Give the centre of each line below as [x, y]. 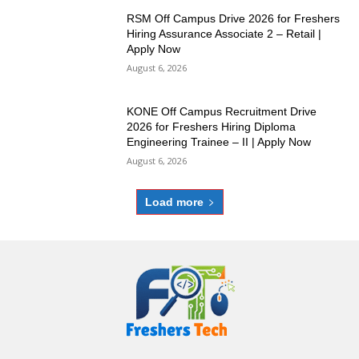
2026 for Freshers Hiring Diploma [212, 127]
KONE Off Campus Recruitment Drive [222, 112]
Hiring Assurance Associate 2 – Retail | [224, 34]
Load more [174, 202]
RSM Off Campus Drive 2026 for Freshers [234, 19]
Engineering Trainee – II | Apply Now [219, 142]
